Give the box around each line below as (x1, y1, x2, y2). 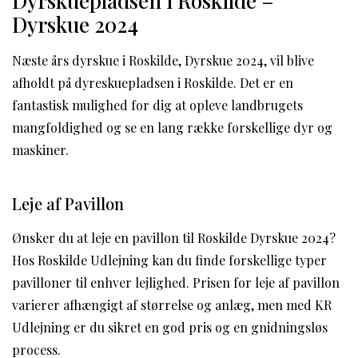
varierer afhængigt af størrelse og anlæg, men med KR (12, 296, 332, 313)
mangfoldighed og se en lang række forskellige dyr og (12, 118, 332, 136)
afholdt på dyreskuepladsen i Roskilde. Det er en (12, 74, 293, 91)
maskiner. (12, 141, 69, 158)
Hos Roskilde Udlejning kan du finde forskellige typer (12, 251, 327, 268)
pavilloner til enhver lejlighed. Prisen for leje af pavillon (12, 273, 340, 291)
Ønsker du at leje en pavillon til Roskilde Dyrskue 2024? (12, 229, 336, 246)
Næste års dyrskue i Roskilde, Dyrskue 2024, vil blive (12, 51, 314, 69)
